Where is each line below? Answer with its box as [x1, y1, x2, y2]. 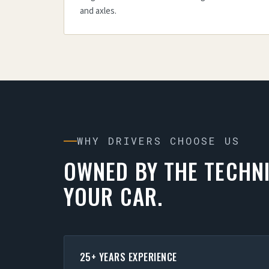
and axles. [80, 5, 116, 17]
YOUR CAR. [64, 180, 163, 213]
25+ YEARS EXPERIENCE [80, 250, 177, 264]
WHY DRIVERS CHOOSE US [77, 134, 241, 148]
